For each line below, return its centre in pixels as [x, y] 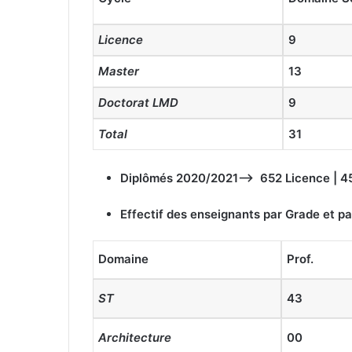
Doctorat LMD [138, 103]
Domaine [123, 258]
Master [119, 71]
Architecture [135, 337]
